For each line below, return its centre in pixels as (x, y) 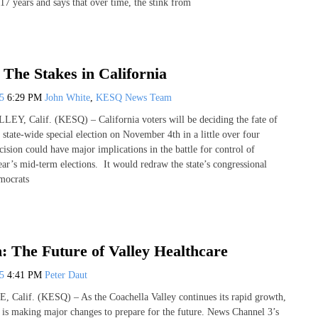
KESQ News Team (134, 98)
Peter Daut (66, 275)
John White (67, 98)
